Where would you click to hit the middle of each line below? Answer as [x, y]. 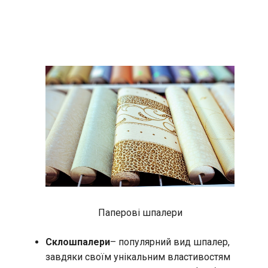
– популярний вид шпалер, [170, 242]
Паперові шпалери [140, 213]
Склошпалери [78, 242]
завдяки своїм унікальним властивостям [138, 257]
